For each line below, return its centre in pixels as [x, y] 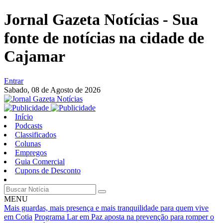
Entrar [14, 81]
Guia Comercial [40, 161]
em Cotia [18, 217]
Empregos [31, 152]
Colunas [28, 143]
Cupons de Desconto [48, 170]
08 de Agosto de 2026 [66, 90]
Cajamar [35, 56]
